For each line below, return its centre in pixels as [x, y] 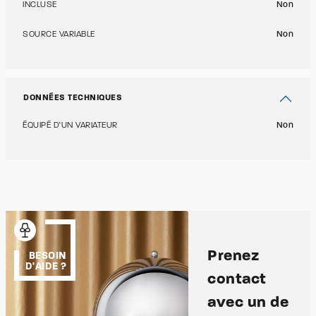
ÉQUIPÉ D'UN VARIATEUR [70, 126]
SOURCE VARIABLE [59, 35]
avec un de [248, 303]
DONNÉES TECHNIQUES [73, 98]
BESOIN [48, 256]
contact [237, 280]
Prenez [233, 256]
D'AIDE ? [46, 267]
